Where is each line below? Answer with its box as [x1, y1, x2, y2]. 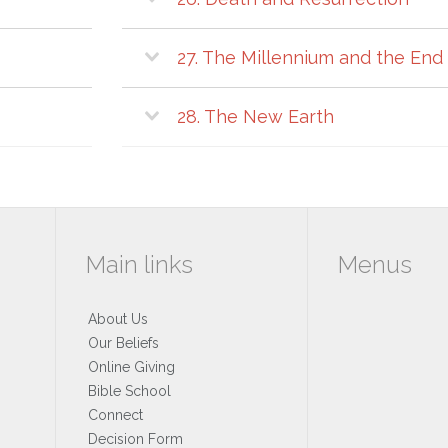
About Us [88, 310, 148, 327]
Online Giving [88, 358, 175, 375]
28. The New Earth [177, 105, 334, 127]
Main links [86, 249, 193, 279]
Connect [88, 406, 143, 423]
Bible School [88, 382, 171, 399]
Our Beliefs [88, 334, 159, 351]
